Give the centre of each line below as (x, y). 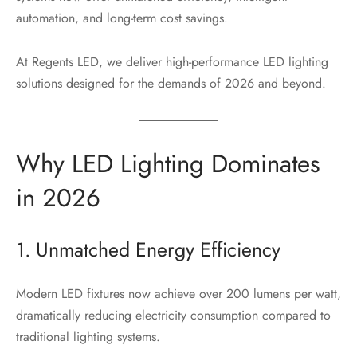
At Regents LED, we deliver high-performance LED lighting (172, 62)
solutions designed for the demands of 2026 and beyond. (171, 84)
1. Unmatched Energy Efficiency (148, 249)
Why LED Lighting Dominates (168, 164)
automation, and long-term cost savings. (122, 18)
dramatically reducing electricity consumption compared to (173, 315)
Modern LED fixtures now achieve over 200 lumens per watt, (178, 293)
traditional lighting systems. (88, 336)
